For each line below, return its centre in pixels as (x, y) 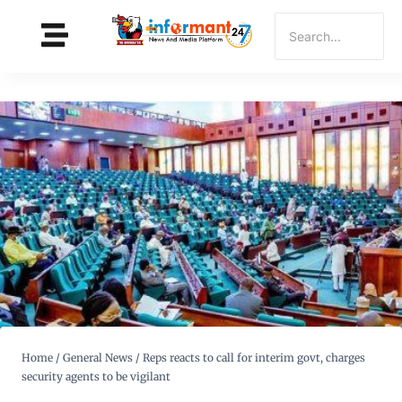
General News (98, 358)
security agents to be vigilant (96, 377)
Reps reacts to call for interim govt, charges (254, 358)
